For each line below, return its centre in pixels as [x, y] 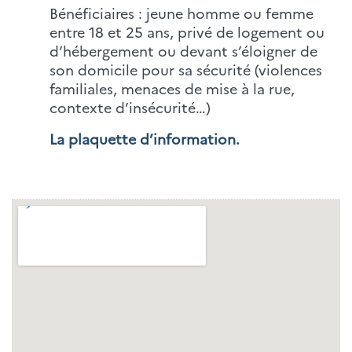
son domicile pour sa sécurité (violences [186, 70]
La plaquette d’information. [145, 139]
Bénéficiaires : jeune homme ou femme [181, 13]
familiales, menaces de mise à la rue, [172, 88]
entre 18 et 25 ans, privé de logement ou [187, 32]
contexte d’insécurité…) [130, 107]
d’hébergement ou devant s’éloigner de [183, 51]
